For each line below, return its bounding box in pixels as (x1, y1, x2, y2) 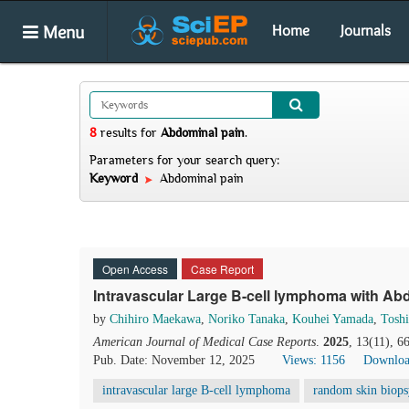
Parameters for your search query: (89, 152, 279, 167)
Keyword (89, 171, 142, 185)
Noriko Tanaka (208, 312, 285, 326)
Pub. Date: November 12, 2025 (93, 353, 255, 367)
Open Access (102, 261, 168, 277)
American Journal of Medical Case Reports (93, 335, 316, 349)
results (97, 125, 141, 140)
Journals (341, 21, 391, 39)
